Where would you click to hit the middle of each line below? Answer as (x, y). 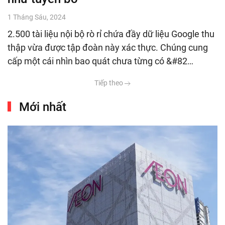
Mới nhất (41, 107)
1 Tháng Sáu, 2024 (37, 17)
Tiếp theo (109, 83)
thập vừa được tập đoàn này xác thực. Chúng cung (108, 47)
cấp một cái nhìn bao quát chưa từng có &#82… (100, 61)
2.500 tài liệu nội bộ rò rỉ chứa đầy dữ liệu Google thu (111, 34)
